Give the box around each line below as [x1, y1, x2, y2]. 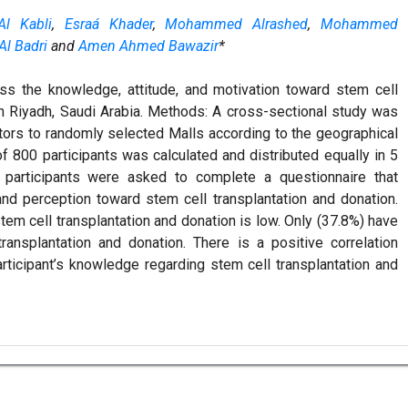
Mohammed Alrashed [165, 15, 309, 34]
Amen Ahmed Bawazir [78, 37, 219, 56]
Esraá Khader [64, 15, 153, 34]
